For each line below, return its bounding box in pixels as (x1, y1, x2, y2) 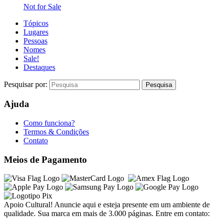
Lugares (23, 27, 48, 36)
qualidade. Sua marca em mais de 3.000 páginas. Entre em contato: (4, 209, 210, 218)
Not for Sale (23, 2, 61, 11)
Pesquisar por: (4, 80, 49, 88)
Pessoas (23, 36, 47, 45)
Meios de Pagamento (4, 154, 87, 165)
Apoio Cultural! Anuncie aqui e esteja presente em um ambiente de (4, 200, 210, 209)
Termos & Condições (23, 128, 89, 136)
